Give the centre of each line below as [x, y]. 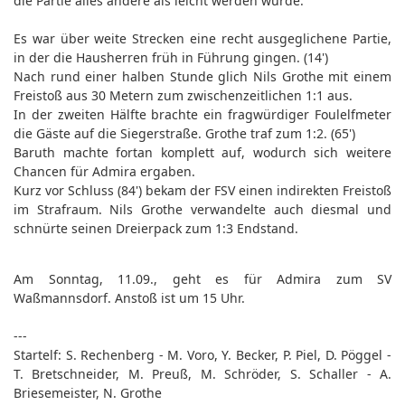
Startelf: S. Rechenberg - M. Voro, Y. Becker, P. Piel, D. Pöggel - [202, 355]
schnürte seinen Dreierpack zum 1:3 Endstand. [156, 228]
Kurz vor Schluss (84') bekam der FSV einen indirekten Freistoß [202, 190]
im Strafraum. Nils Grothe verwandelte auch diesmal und [202, 209]
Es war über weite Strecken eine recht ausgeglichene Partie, [202, 38]
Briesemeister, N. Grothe [88, 393]
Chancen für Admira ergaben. [104, 171]
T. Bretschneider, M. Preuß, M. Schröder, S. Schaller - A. [202, 374]
